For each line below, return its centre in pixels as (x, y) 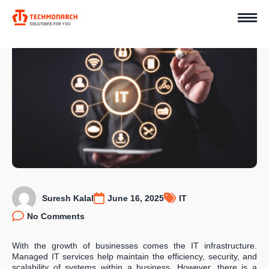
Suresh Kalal (68, 198)
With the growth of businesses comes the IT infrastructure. (134, 245)
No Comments (56, 216)
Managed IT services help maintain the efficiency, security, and (134, 256)
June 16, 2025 (136, 198)
